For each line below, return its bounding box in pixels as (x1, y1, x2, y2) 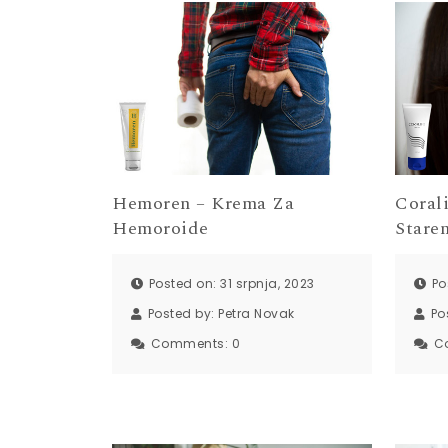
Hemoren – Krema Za (112, 189, 294, 217)
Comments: (150, 335, 232, 353)
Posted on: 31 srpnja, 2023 (148, 275, 315, 293)
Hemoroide (112, 214, 209, 242)
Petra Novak (218, 305, 295, 323)
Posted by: (147, 305, 218, 323)
